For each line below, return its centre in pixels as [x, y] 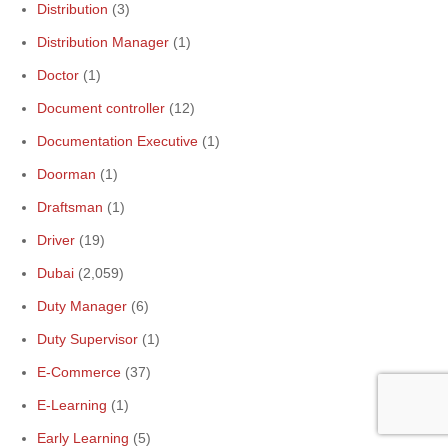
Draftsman [70, 207]
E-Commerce [79, 372]
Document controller [101, 108]
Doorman [66, 174]
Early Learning [83, 438]
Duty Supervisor [87, 339]
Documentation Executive [117, 141]
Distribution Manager [103, 42]
